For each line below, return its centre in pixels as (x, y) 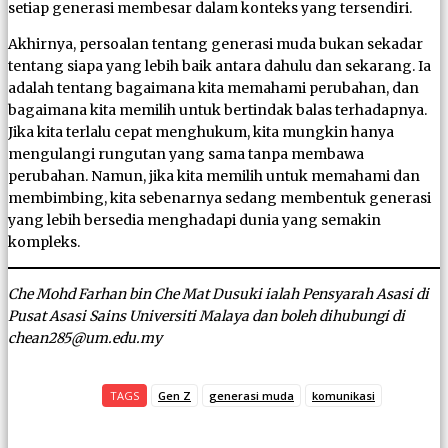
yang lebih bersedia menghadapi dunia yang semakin (194, 219)
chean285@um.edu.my (85, 337)
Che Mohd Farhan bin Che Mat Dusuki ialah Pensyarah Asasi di (218, 293)
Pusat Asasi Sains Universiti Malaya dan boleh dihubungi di (206, 315)
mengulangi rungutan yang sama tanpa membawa (186, 153)
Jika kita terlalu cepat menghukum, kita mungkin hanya (201, 131)
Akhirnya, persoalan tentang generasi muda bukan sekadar (215, 43)
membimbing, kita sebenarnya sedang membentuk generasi (219, 197)
